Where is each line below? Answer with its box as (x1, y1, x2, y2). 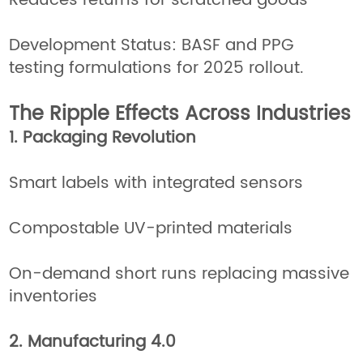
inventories (9, 283, 98, 310)
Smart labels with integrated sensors (9, 169, 304, 197)
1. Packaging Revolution (9, 124, 197, 152)
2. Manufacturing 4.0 (9, 328, 177, 356)
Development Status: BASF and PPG (9, 32, 295, 59)
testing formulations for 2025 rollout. (9, 54, 305, 82)
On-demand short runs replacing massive (9, 260, 350, 288)
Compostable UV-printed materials (9, 215, 293, 242)
